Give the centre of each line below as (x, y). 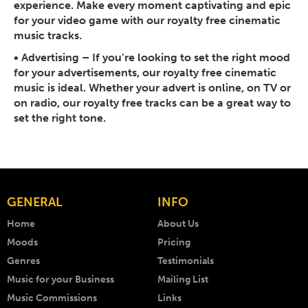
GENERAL (35, 202)
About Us (178, 224)
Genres (23, 261)
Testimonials (186, 261)
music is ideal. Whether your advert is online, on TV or (152, 88)
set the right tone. (60, 118)
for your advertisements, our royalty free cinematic (145, 73)
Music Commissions (52, 298)
